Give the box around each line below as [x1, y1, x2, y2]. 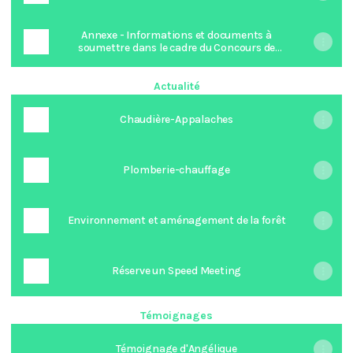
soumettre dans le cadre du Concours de [77, 41, 276, 54]
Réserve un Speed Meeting [111, 264, 242, 277]
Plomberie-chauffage [123, 163, 230, 176]
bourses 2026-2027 [128, 54, 225, 67]
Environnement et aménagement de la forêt [67, 214, 286, 227]
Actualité [153, 80, 200, 93]
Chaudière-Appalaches [120, 113, 233, 126]
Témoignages [140, 309, 213, 322]
